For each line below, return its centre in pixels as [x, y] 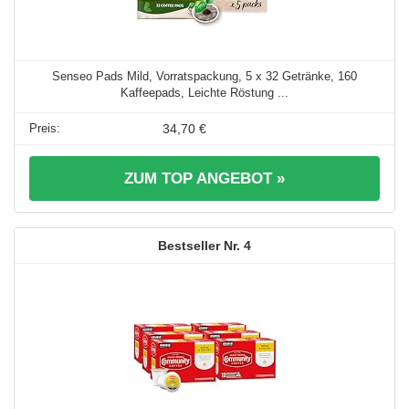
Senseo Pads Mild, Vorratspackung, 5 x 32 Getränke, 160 [204, 77]
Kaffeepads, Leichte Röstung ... [204, 93]
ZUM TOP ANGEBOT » [204, 179]
